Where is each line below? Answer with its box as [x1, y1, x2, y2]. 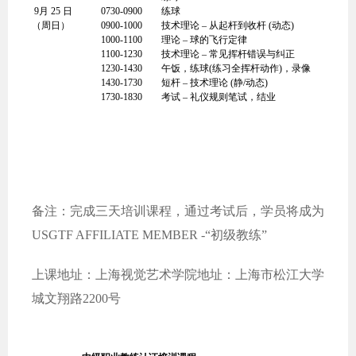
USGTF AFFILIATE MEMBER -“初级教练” [32, 228, 267, 242]
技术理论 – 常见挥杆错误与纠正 [161, 48, 295, 60]
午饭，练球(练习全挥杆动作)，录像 [161, 63, 311, 74]
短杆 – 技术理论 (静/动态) [161, 77, 268, 88]
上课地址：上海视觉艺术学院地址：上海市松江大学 [32, 268, 324, 281]
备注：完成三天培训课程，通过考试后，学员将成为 [32, 204, 324, 218]
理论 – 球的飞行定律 [161, 34, 247, 45]
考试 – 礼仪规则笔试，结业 [161, 91, 276, 103]
